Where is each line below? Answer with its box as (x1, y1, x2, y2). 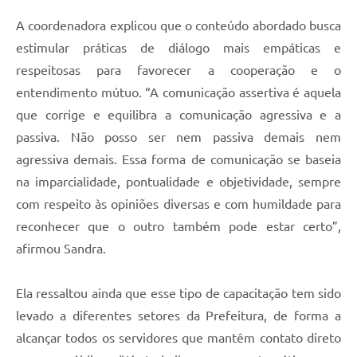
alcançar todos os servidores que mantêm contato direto (16, 331, 341, 346)
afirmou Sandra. (16, 241, 106, 257)
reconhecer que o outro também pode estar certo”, (16, 219, 341, 234)
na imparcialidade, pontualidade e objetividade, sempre (16, 175, 341, 190)
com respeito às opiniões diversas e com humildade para (16, 197, 341, 212)
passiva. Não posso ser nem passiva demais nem (16, 130, 341, 145)
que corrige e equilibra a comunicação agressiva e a (16, 108, 341, 123)
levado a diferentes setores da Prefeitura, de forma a (16, 308, 341, 324)
